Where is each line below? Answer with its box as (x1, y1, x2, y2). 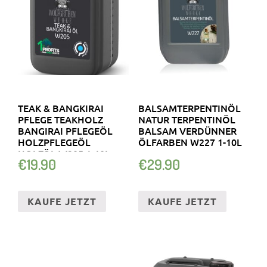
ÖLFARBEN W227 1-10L (138, 135, 242, 149)
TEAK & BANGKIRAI (18, 101, 104, 115)
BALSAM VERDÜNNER (138, 124, 237, 138)
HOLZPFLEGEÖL (18, 135, 91, 149)
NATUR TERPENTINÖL (138, 113, 235, 126)
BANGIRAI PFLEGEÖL (18, 124, 113, 138)
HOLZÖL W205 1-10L (18, 147, 110, 160)
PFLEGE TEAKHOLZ (18, 113, 103, 126)
